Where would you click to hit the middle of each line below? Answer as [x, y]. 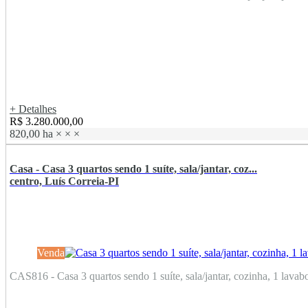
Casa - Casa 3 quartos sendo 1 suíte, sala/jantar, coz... [133, 169]
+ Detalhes [33, 109]
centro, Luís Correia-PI [64, 181]
